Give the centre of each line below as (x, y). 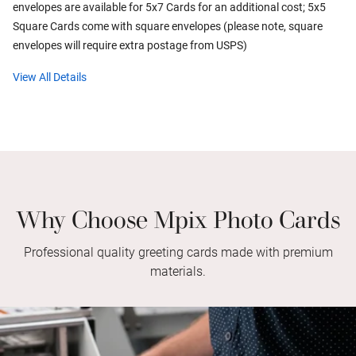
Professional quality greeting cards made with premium (178, 252)
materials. (178, 271)
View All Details (50, 77)
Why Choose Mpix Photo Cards (178, 216)
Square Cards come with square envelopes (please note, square (168, 26)
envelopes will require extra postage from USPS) (131, 45)
